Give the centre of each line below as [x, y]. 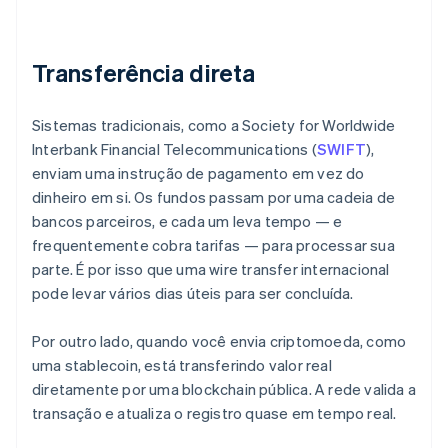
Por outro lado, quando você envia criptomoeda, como [219, 341]
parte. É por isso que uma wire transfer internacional [211, 269]
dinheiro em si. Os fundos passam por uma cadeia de [214, 197]
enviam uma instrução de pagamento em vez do [198, 173]
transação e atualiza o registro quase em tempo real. [214, 413]
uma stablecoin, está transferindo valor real [182, 365]
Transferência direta [143, 73]
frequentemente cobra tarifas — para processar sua [213, 245]
